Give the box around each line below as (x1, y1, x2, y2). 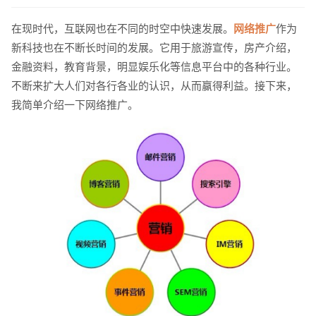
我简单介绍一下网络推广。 (11, 99, 138, 111)
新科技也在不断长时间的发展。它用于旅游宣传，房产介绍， (11, 42, 297, 54)
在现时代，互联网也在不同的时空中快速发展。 (11, 23, 233, 35)
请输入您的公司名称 (80, 116, 169, 128)
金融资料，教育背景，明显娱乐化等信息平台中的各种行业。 (11, 61, 297, 73)
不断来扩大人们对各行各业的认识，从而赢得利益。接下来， (11, 80, 297, 92)
